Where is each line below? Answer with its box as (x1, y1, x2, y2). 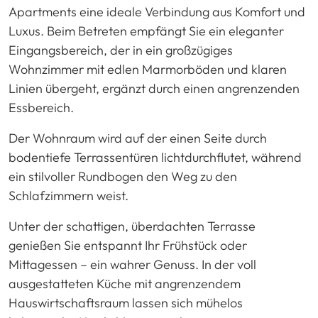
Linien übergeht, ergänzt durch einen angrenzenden (9, 79, 300, 97)
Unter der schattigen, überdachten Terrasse (9, 217, 256, 234)
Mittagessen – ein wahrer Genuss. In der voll (9, 256, 256, 273)
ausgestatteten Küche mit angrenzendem (9, 275, 241, 292)
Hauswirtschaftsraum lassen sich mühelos (9, 294, 243, 311)
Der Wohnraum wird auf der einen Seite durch (9, 129, 267, 146)
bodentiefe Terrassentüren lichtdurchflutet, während (9, 148, 302, 165)
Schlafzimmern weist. (9, 187, 128, 204)
